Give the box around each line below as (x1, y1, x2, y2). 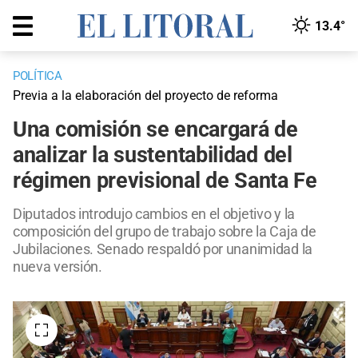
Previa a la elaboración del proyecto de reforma (13, 88, 278, 104)
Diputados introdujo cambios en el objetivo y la (13, 205, 295, 223)
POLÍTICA (13, 69, 62, 84)
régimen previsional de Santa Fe (13, 168, 317, 194)
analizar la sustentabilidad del (13, 142, 292, 169)
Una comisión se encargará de (13, 117, 298, 143)
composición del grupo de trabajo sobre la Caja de (13, 223, 316, 241)
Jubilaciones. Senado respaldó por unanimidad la (13, 241, 312, 258)
